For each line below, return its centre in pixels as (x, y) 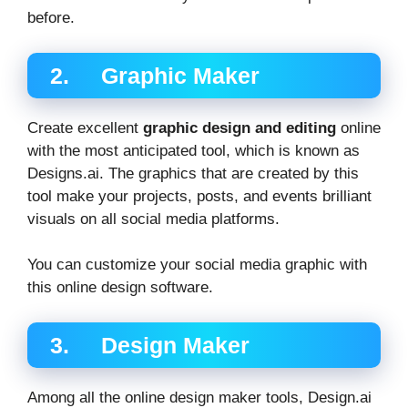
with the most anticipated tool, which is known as (194, 150)
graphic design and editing (240, 127)
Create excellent (85, 127)
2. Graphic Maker (155, 75)
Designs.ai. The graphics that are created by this (193, 173)
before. (51, 18)
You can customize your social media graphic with (197, 265)
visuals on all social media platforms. (153, 219)
